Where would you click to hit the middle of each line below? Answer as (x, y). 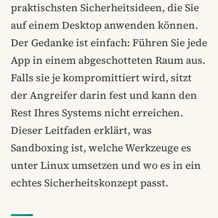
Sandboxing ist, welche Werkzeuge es (101, 147)
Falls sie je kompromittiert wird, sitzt (101, 77)
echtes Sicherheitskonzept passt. (90, 182)
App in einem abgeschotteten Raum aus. (108, 60)
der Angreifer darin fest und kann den (104, 95)
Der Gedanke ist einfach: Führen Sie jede (109, 42)
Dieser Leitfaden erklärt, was (81, 130)
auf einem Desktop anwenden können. (104, 25)
